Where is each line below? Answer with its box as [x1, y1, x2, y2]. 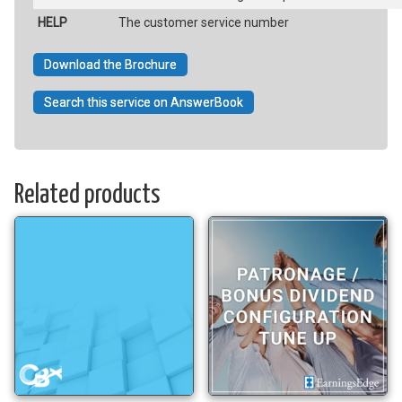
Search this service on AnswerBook [43, 94, 243, 109]
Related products [13, 181, 160, 208]
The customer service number [118, 14, 289, 30]
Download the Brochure [43, 57, 177, 72]
